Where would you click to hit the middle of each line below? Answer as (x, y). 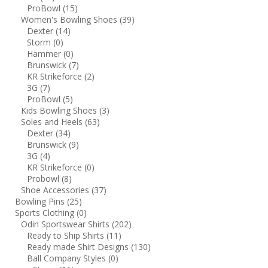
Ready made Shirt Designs (79, 246)
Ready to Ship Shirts (67, 235)
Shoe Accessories (56, 190)
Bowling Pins (41, 201)
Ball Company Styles (68, 258)
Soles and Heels (53, 121)
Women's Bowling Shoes (70, 19)
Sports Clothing (46, 212)
